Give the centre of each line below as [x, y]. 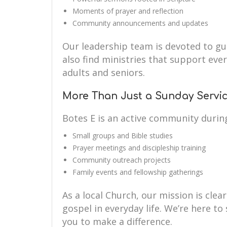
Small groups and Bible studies [123, 136]
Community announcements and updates [140, 23]
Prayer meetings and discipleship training [139, 148]
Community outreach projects [122, 160]
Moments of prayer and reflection [128, 11]
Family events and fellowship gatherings [138, 172]
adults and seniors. [104, 72]
